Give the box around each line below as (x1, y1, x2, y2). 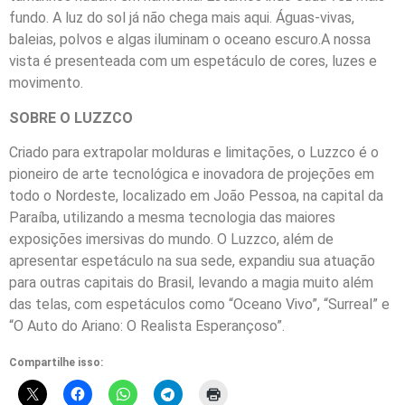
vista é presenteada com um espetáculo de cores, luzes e (9, 52, 377, 71)
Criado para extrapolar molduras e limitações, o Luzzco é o (9, 144, 379, 162)
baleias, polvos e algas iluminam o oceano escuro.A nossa (9, 31, 371, 49)
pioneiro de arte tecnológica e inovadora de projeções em (9, 165, 374, 184)
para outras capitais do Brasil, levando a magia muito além (9, 274, 373, 292)
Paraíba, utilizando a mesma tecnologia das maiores (9, 209, 335, 227)
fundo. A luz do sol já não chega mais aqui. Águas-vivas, (9, 9, 354, 27)
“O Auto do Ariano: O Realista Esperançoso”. (9, 317, 285, 335)
